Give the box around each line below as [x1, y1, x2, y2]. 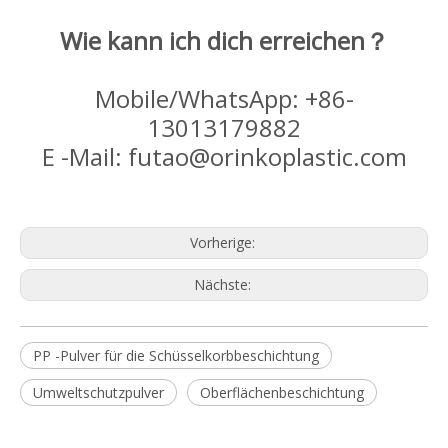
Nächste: [193, 275, 255, 294]
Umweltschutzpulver [33, 383, 164, 402]
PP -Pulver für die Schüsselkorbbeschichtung [33, 346, 319, 365]
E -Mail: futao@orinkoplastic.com [41, 140, 407, 173]
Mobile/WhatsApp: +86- [94, 82, 354, 115]
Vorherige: [189, 233, 259, 252]
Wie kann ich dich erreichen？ [59, 24, 389, 57]
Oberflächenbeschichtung [200, 383, 364, 402]
